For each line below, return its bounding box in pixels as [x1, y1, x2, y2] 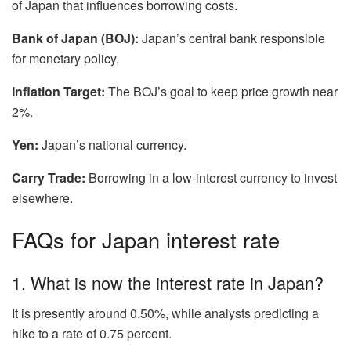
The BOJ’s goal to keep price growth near [105, 81, 338, 100]
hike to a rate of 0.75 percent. [12, 324, 172, 342]
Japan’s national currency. [38, 135, 186, 154]
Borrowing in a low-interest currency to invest [85, 168, 337, 186]
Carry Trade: [12, 168, 85, 186]
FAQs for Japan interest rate [12, 224, 280, 255]
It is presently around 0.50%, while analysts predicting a [12, 303, 319, 322]
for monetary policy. [12, 49, 119, 67]
